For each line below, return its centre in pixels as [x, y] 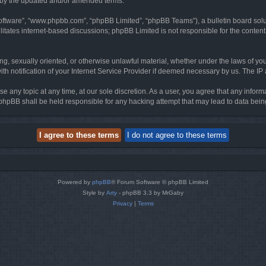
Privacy [122, 203]
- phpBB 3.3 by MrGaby [150, 193]
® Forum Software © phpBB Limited [160, 182]
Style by [94, 193]
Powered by [75, 182]
